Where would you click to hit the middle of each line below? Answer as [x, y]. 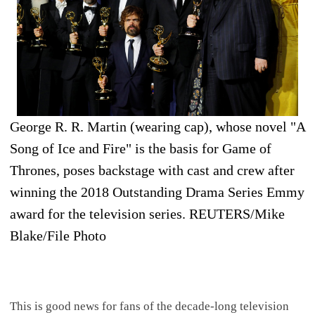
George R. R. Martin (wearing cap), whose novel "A [157, 127]
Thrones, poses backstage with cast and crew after [152, 170]
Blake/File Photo [58, 236]
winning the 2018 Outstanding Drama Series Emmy [157, 192]
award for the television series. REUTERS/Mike [147, 214]
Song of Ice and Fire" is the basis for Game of [141, 148]
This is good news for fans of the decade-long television [149, 306]
